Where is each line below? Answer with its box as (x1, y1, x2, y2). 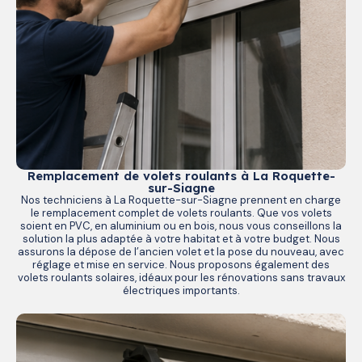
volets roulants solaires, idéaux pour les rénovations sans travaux (17, 270, 345, 284)
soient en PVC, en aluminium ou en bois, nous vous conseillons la (20, 218, 342, 233)
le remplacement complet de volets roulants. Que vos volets (30, 205, 332, 220)
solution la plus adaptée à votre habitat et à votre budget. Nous (22, 231, 340, 246)
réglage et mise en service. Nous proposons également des (32, 257, 330, 271)
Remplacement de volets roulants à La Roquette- (27, 167, 335, 183)
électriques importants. (122, 283, 240, 297)
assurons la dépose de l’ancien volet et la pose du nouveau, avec (18, 244, 344, 259)
